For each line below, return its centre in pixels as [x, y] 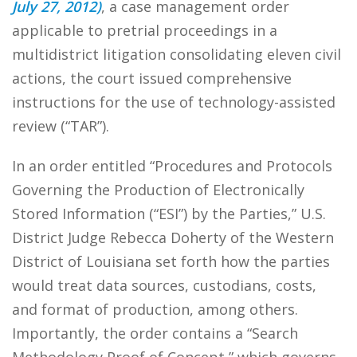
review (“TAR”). [61, 126]
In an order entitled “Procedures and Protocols [172, 166]
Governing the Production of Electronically [158, 190]
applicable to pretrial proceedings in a [145, 30]
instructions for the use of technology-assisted [174, 102]
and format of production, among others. [155, 309]
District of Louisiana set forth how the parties [171, 261]
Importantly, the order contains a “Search [155, 333]
